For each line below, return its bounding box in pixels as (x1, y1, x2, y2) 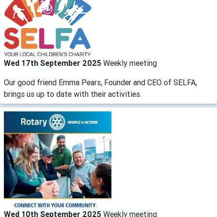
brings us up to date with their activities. (4, 89, 141, 99)
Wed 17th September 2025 (4, 58, 103, 68)
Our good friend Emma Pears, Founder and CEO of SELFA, (4, 77, 197, 87)
